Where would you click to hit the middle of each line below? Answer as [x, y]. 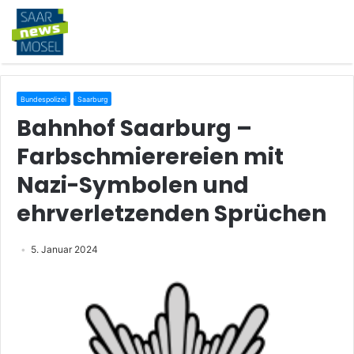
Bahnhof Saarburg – [134, 128]
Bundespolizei [43, 99]
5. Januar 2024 [64, 249]
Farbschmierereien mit [150, 157]
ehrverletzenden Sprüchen [171, 214]
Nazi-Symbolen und [133, 185]
